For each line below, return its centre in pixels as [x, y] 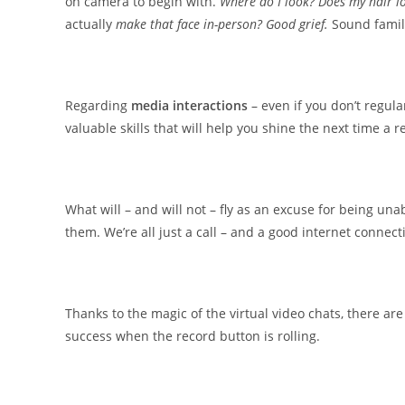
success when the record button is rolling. [193, 336]
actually [90, 24]
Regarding [98, 106]
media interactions [189, 106]
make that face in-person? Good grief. [224, 24]
